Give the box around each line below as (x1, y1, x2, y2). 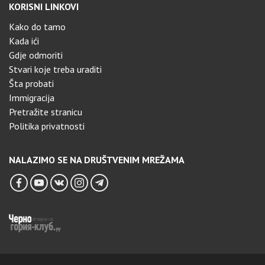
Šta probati (9, 77, 54, 90)
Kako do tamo (9, 21, 66, 33)
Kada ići (9, 35, 39, 47)
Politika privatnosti (9, 120, 85, 132)
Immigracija (9, 92, 54, 104)
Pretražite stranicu (9, 106, 82, 118)
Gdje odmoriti (9, 49, 63, 62)
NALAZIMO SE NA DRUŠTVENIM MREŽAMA (9, 154, 185, 166)
